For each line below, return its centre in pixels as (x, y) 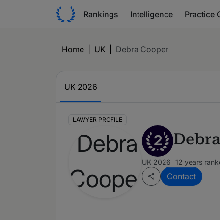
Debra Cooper (142, 49)
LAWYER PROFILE (97, 120)
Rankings (101, 14)
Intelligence (151, 14)
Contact (181, 177)
